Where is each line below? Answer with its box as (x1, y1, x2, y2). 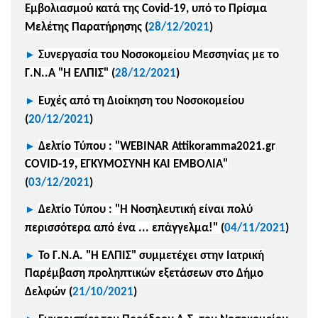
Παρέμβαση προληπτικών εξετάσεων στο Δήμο (25, 267, 263, 280)
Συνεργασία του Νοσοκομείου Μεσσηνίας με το (38, 48, 279, 61)
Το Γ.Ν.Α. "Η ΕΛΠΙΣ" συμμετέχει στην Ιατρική (38, 249, 264, 262)
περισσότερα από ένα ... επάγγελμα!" (25, 221, 218, 234)
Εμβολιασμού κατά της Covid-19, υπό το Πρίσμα (25, 2, 267, 15)
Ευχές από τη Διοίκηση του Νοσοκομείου (38, 94, 244, 107)
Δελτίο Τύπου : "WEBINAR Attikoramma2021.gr (38, 140, 275, 153)
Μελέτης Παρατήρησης (25, 21, 142, 33)
